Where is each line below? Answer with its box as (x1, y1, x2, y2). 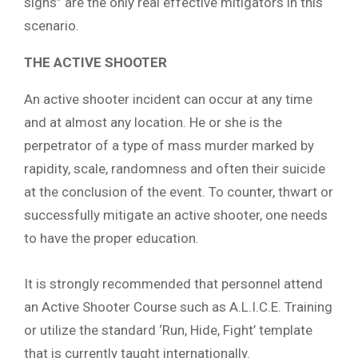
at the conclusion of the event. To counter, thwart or (24, 183, 333, 200)
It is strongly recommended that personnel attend (24, 276, 323, 292)
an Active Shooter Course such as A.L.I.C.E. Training (24, 299, 332, 316)
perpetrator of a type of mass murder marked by (24, 137, 314, 153)
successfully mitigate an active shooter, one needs (24, 206, 328, 223)
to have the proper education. (24, 229, 199, 246)
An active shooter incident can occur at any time (24, 90, 312, 107)
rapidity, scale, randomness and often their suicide (24, 160, 325, 177)
